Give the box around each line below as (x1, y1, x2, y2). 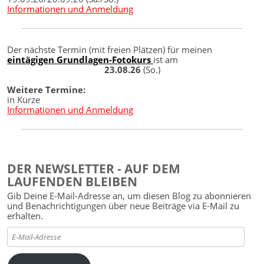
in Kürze (7, 94, 40, 106)
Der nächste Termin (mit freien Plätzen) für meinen (7, 44, 212, 56)
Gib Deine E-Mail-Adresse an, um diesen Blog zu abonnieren (7, 189, 251, 202)
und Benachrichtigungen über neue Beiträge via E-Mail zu (7, 199, 239, 212)
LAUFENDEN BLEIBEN (7, 173, 137, 190)
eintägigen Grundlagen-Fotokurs (7, 54, 153, 66)
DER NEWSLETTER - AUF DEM (7, 160, 180, 177)
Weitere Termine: (7, 84, 85, 96)
